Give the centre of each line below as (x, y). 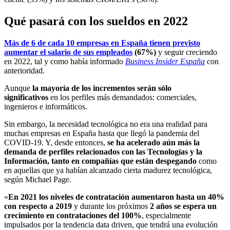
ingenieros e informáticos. (46, 106)
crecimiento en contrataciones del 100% (73, 215)
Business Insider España (165, 61)
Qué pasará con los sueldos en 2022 (96, 21)
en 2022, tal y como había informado (65, 61)
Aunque (18, 88)
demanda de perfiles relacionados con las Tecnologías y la (103, 151)
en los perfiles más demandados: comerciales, (123, 97)
